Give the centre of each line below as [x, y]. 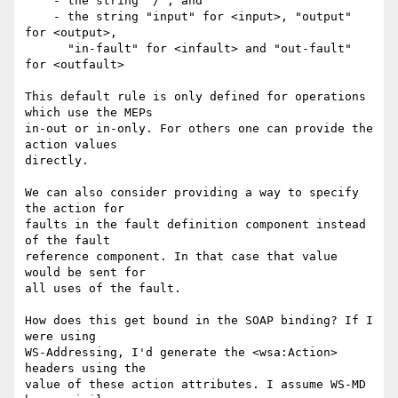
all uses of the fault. [107, 289]
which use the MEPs [89, 113]
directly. [57, 161]
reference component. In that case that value [181, 257]
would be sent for [85, 273]
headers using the [85, 369]
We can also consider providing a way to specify [192, 193]
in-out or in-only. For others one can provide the [199, 129]
